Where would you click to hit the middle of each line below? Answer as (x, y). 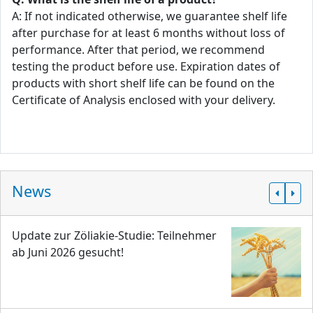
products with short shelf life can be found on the (143, 83)
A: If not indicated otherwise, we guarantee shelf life (150, 16)
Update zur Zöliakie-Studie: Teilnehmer (114, 235)
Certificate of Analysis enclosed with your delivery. (145, 100)
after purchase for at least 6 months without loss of (148, 33)
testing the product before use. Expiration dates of (146, 66)
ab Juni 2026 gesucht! (68, 252)
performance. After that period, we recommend (138, 50)
